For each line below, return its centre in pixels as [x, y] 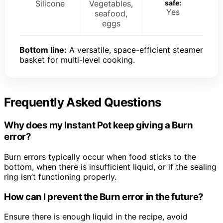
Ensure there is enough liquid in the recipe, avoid [96, 217]
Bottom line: [43, 50]
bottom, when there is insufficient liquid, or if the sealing [110, 167]
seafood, [111, 14]
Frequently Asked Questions [83, 103]
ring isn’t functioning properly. [60, 176]
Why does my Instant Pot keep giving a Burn [99, 125]
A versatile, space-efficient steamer [135, 50]
